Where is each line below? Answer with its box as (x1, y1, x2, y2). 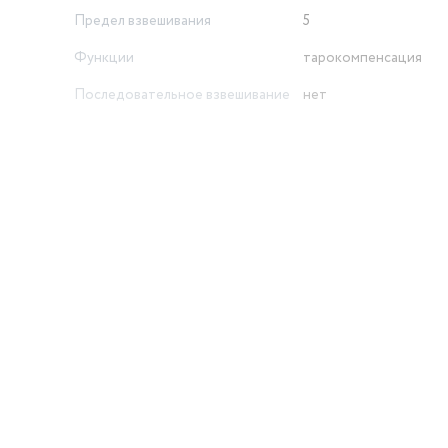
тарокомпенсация (303, 48, 422, 68)
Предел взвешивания (74, 11, 211, 31)
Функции (74, 48, 134, 68)
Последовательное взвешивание (74, 85, 290, 105)
